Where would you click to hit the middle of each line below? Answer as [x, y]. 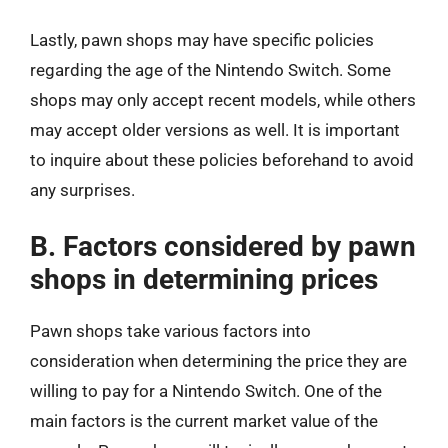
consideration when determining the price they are [218, 361]
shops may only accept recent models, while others [223, 99]
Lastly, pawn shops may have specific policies [202, 39]
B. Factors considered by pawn [223, 246]
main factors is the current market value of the [204, 421]
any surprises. [82, 189]
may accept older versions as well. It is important [215, 129]
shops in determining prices [204, 279]
